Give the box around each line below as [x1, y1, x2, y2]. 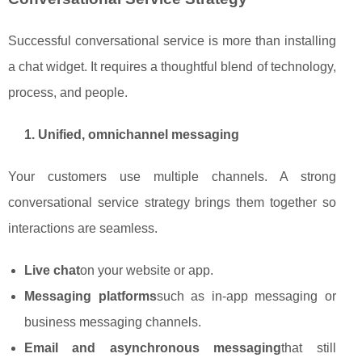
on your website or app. [80, 263, 213, 278]
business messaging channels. [24, 315, 201, 330]
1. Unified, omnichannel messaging [24, 128, 239, 142]
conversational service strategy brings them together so [8, 196, 336, 210]
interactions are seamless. [8, 221, 158, 236]
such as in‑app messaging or [156, 289, 336, 304]
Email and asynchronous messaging [24, 341, 282, 356]
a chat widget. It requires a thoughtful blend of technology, [8, 60, 336, 74]
